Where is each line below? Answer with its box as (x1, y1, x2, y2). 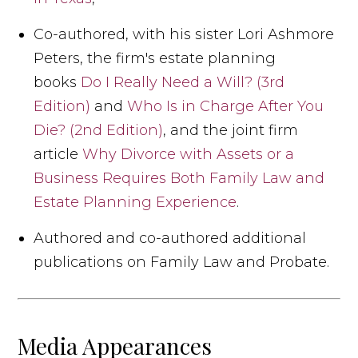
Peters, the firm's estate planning (34, 49, 276, 67)
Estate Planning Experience (34, 193, 237, 211)
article (34, 145, 83, 163)
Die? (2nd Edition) (34, 121, 164, 139)
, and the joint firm (163, 121, 299, 139)
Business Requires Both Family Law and (34, 169, 325, 187)
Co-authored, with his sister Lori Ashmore (34, 25, 335, 43)
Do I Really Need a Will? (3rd (81, 73, 285, 91)
